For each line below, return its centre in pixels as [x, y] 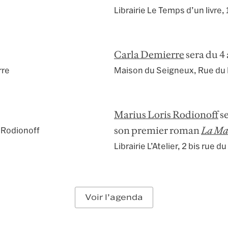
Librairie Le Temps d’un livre [168, 10]
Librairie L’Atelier [146, 146]
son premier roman [158, 131]
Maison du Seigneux [154, 70]
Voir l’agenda [114, 197]
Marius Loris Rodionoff [166, 115]
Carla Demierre [149, 55]
